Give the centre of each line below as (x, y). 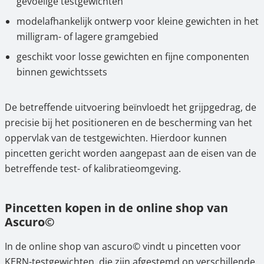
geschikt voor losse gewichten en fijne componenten (133, 57)
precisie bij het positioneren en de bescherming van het (128, 123)
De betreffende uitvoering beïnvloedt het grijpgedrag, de (131, 107)
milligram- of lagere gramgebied (88, 37)
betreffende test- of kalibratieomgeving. (93, 169)
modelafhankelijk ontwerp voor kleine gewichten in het (138, 21)
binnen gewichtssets (62, 72)
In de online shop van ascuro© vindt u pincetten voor (123, 246)
